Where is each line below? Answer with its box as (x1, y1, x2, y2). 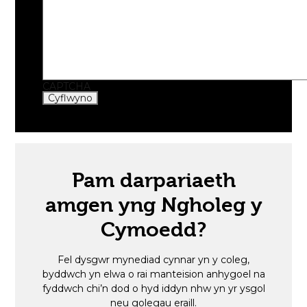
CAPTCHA (42, 80, 91, 93)
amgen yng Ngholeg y (45, 193, 262, 217)
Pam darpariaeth (71, 169, 236, 193)
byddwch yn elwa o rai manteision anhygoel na (42, 268, 265, 281)
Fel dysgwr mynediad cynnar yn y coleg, (58, 254, 249, 267)
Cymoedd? (101, 218, 206, 242)
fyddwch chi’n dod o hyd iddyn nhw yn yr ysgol (42, 282, 265, 295)
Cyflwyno (48, 92, 93, 105)
